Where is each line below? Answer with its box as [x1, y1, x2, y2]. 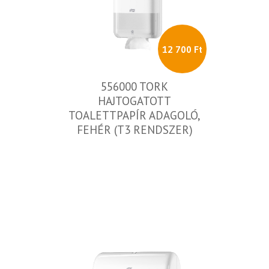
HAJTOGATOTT [98, 94, 171, 108]
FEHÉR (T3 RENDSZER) [76, 122, 193, 137]
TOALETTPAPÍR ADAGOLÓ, [68, 108, 201, 122]
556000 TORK [101, 79, 168, 94]
